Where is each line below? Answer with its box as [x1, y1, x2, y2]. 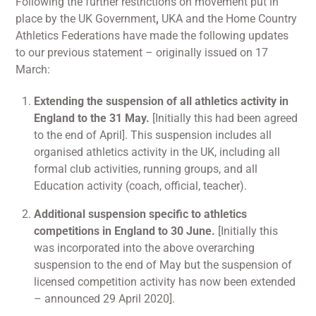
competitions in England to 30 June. [34, 224, 215, 238]
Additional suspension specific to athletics [34, 207, 247, 221]
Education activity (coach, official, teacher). [34, 178, 247, 193]
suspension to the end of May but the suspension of [34, 257, 292, 272]
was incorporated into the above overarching [34, 241, 255, 255]
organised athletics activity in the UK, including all [34, 145, 280, 159]
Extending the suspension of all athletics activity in [34, 94, 288, 108]
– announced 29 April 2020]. [34, 291, 175, 305]
